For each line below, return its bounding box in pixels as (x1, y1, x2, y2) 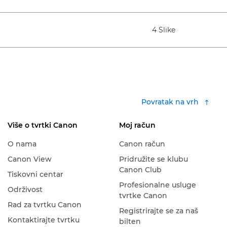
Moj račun (119, 121, 156, 130)
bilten (119, 217, 141, 226)
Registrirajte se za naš (119, 206, 198, 215)
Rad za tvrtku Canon (7, 200, 82, 209)
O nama (7, 139, 36, 148)
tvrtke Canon (119, 191, 167, 200)
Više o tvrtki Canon (7, 121, 78, 130)
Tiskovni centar (7, 170, 63, 179)
